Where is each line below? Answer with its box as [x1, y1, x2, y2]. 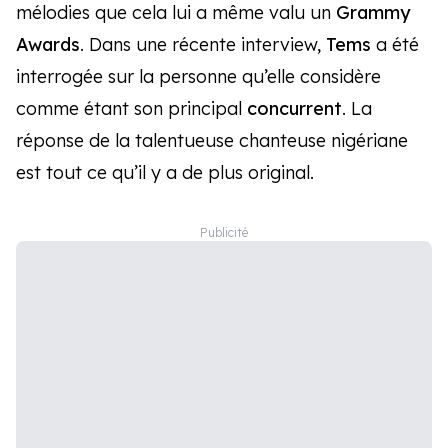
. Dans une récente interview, [80, 32, 326, 56]
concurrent [247, 96, 342, 120]
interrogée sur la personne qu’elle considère [16, 64, 381, 88]
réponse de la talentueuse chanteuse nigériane [16, 128, 408, 152]
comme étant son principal [16, 96, 247, 120]
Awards [16, 32, 80, 56]
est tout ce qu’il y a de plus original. [16, 160, 314, 184]
